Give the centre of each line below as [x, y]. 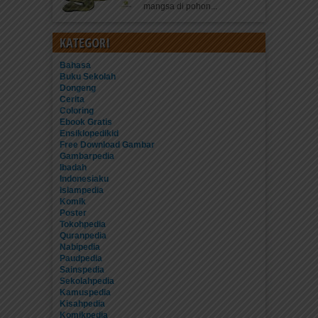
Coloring [77, 111]
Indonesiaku [84, 179]
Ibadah [73, 168]
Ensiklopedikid [89, 133]
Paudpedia [81, 258]
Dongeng [78, 88]
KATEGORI [85, 43]
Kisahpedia [82, 304]
